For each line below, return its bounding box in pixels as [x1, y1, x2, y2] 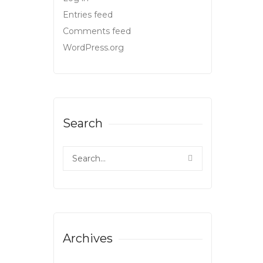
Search [63, 116, 103, 131]
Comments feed [63, 26, 131, 37]
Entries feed [63, 9, 113, 21]
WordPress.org [63, 42, 124, 53]
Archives [63, 231, 113, 246]
